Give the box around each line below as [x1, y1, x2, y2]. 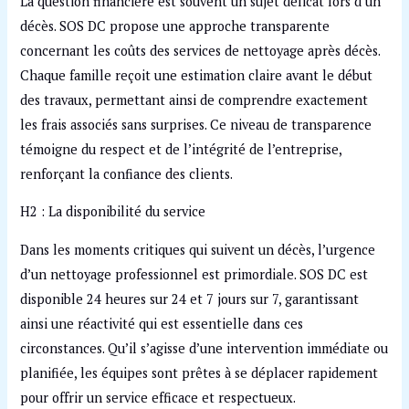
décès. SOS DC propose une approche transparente [20, 16, 330, 35]
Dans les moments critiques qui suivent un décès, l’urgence [20, 240, 376, 258]
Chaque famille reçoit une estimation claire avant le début [20, 66, 373, 84]
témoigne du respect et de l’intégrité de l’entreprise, [20, 140, 342, 158]
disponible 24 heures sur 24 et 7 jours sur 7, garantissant [20, 289, 360, 308]
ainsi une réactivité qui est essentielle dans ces [20, 314, 304, 332]
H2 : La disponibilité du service [20, 203, 206, 221]
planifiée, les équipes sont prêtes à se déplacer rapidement [20, 363, 379, 382]
